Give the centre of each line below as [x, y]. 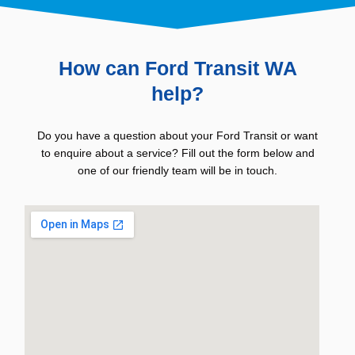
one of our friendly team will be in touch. [177, 170]
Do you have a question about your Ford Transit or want [177, 136]
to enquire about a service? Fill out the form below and [177, 153]
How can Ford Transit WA [177, 68]
